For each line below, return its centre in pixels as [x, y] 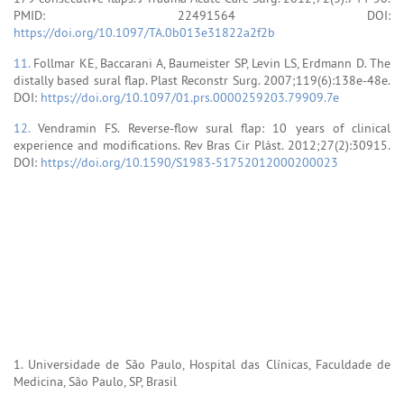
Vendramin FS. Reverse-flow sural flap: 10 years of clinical [215, 128]
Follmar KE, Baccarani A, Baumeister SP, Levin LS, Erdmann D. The [212, 63]
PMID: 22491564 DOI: [202, 15]
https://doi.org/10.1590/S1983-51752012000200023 [189, 162]
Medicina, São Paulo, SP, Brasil [95, 381]
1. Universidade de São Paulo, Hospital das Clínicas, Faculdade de [202, 364]
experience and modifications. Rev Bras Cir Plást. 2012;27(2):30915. [202, 145]
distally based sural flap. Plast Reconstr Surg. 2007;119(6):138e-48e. [202, 80]
